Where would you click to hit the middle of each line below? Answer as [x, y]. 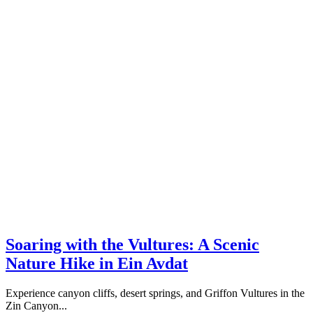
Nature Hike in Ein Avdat [97, 263]
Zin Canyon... [36, 305]
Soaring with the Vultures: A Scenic [132, 244]
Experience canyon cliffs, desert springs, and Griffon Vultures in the [155, 293]
